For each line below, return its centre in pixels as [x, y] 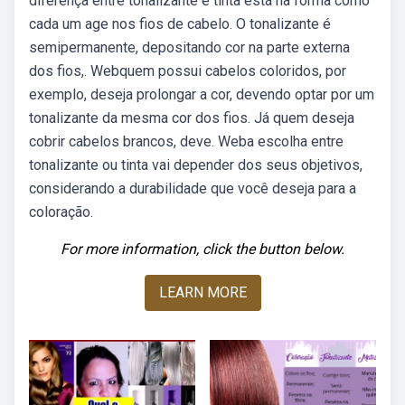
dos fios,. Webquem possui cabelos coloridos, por [188, 71]
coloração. [61, 212]
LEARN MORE [202, 292]
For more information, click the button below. [202, 249]
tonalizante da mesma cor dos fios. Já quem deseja [192, 118]
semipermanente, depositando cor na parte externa [189, 47]
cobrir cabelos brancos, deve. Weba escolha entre [186, 141]
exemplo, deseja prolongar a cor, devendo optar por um [202, 94]
